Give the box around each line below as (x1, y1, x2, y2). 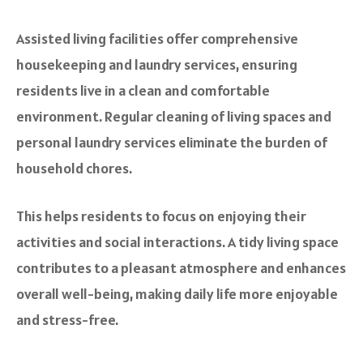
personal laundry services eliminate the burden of (16, 133, 327, 152)
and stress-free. (16, 310, 118, 330)
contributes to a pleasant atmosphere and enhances (16, 258, 346, 278)
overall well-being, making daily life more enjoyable (16, 284, 338, 304)
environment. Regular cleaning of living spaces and (16, 107, 331, 126)
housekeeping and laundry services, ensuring (16, 55, 297, 75)
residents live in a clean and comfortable (16, 81, 270, 100)
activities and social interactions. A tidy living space (16, 233, 339, 252)
